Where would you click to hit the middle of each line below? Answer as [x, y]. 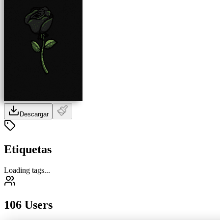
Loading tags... [27, 170]
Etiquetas [28, 149]
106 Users [28, 205]
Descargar [34, 114]
